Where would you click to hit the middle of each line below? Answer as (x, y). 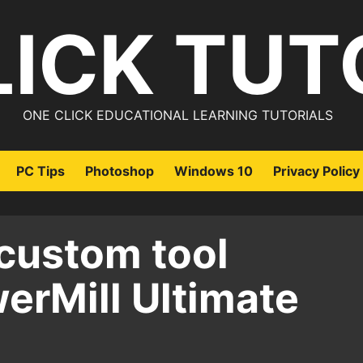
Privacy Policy (316, 171)
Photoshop (120, 171)
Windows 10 (214, 171)
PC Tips (41, 171)
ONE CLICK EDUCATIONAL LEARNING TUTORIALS (177, 115)
